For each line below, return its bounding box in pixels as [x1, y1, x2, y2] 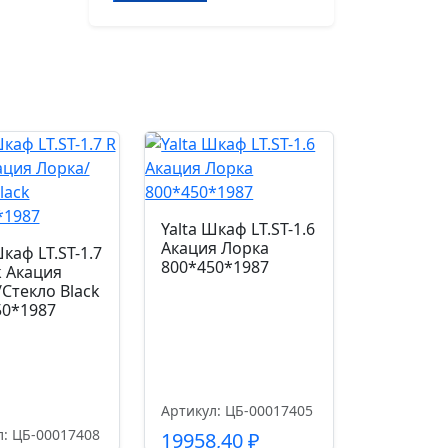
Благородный [111, 182, 218, 204]
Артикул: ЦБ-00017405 [161, 401, 314, 420]
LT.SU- [111, 62, 158, 84]
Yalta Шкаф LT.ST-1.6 [161, 218, 316, 240]
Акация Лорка [161, 237, 270, 259]
